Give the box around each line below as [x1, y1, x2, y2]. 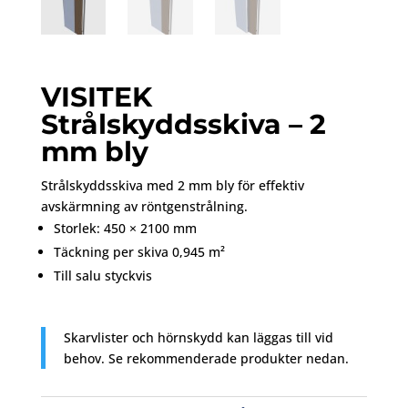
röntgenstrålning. [140, 198, 248, 216]
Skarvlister [63, 329, 132, 347]
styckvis [104, 267, 152, 285]
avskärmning [40, 198, 124, 216]
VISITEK [40, 80, 152, 115]
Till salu [53, 267, 105, 285]
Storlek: [53, 219, 104, 238]
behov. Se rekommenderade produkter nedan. [63, 350, 352, 368]
